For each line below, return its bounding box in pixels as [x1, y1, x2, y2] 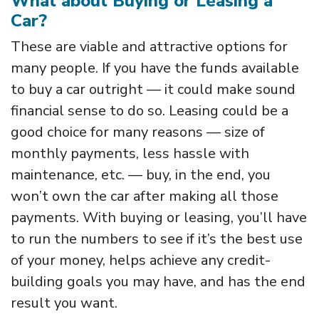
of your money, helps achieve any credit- [11, 250, 271, 270]
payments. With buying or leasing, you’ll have [11, 207, 307, 227]
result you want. [11, 293, 121, 313]
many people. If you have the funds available [11, 58, 299, 78]
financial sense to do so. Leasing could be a [11, 100, 288, 120]
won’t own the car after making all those [11, 186, 278, 206]
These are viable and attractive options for [11, 36, 288, 56]
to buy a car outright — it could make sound [11, 79, 296, 99]
